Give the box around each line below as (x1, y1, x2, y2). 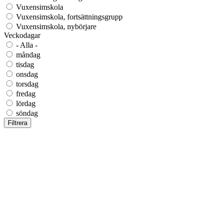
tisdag (16, 60, 34, 69)
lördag (16, 99, 36, 108)
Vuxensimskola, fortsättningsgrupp (16, 12, 123, 21)
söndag (16, 109, 38, 117)
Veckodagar (4, 31, 40, 39)
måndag (16, 50, 40, 59)
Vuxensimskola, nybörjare (16, 22, 96, 31)
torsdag (16, 79, 38, 88)
